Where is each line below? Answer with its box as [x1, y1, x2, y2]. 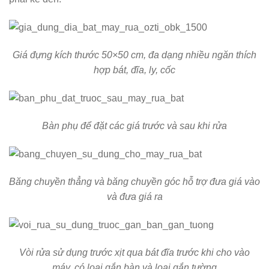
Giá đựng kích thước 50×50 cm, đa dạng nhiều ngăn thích [13, 50, 256, 61]
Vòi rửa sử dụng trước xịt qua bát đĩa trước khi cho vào [19, 247, 250, 258]
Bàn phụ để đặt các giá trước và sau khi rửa [42, 120, 227, 131]
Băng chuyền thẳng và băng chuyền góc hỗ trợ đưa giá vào [9, 176, 260, 187]
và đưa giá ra [106, 191, 163, 202]
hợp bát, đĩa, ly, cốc [94, 65, 175, 76]
